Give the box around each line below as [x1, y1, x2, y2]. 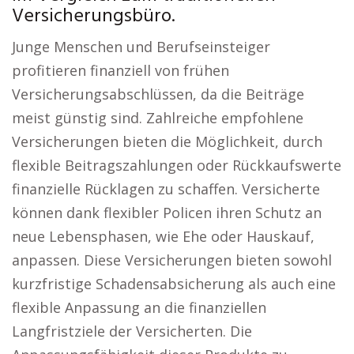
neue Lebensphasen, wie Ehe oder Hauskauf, [12, 227, 314, 246]
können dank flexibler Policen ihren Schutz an [12, 203, 322, 222]
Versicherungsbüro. [12, 2, 175, 32]
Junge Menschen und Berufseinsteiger [12, 37, 270, 56]
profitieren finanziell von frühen [12, 61, 229, 80]
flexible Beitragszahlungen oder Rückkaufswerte [12, 156, 341, 175]
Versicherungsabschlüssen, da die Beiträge [12, 85, 304, 104]
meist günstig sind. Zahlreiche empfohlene [12, 108, 303, 127]
